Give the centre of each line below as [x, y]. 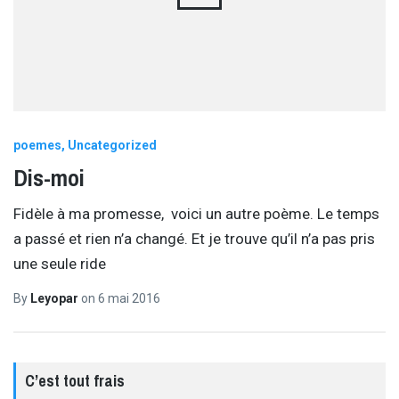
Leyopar [56, 298]
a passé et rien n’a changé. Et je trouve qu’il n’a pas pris [194, 239]
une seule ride [60, 264]
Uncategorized [112, 145]
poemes [37, 145]
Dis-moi [49, 177]
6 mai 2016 [129, 298]
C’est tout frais [75, 381]
